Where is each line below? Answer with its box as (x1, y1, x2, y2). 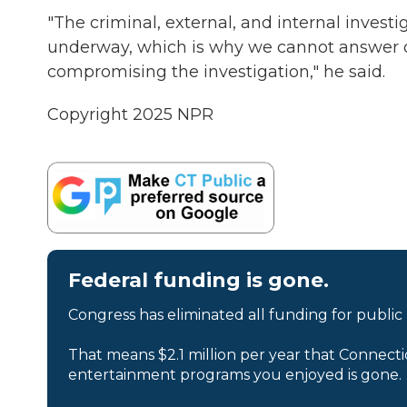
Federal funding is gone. (68, 267, 329, 293)
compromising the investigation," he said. (47, 62, 385, 82)
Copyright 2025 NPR (47, 104, 213, 124)
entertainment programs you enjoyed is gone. (68, 365, 402, 383)
